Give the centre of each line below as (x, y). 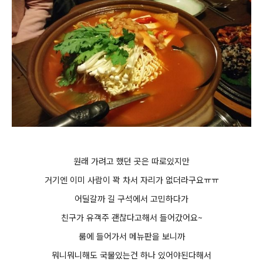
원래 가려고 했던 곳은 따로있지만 (131, 161)
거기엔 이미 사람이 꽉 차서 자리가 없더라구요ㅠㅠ (131, 180)
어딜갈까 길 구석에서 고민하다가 (131, 199)
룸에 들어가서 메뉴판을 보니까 (131, 236)
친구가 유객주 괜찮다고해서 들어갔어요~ (131, 218)
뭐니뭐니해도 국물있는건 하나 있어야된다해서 (131, 255)
